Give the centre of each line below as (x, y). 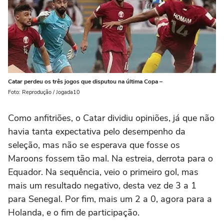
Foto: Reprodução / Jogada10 (44, 92)
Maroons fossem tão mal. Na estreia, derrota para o (110, 158)
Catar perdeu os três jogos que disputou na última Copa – (85, 81)
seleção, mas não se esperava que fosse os (94, 145)
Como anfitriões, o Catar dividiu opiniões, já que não (111, 118)
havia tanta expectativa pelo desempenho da (97, 131)
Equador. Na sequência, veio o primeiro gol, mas (103, 172)
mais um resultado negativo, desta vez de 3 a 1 (102, 185)
